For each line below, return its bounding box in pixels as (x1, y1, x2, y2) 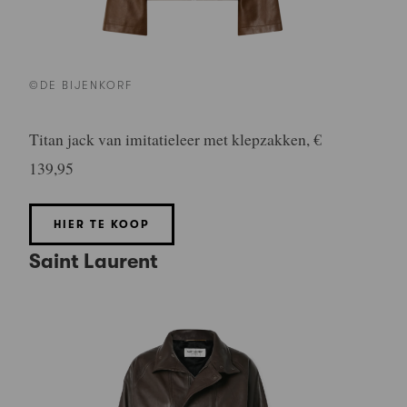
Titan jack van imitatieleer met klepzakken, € (29, 128, 322, 151)
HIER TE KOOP (54, 217, 150, 231)
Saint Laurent (29, 249, 158, 273)
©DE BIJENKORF (29, 78, 134, 92)
